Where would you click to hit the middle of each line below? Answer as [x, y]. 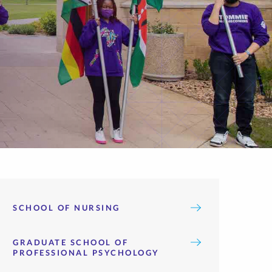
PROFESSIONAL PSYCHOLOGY [86, 253]
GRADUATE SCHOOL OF [70, 242]
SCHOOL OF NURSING [66, 208]
